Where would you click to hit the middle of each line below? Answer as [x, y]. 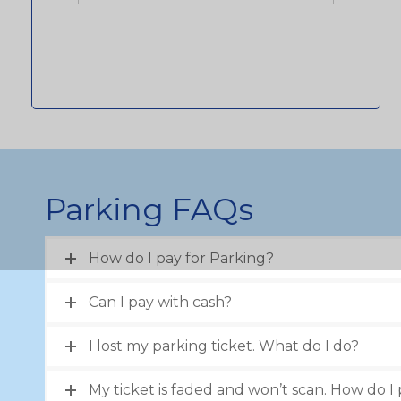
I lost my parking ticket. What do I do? [224, 346]
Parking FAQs [149, 209]
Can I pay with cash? [160, 302]
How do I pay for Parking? [181, 258]
